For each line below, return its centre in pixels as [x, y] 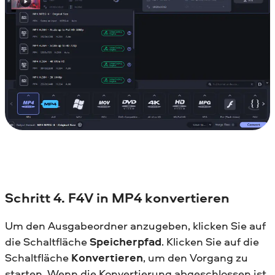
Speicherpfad [126, 242]
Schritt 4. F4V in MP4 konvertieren [117, 197]
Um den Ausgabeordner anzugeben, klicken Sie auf [135, 226]
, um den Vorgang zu [196, 258]
